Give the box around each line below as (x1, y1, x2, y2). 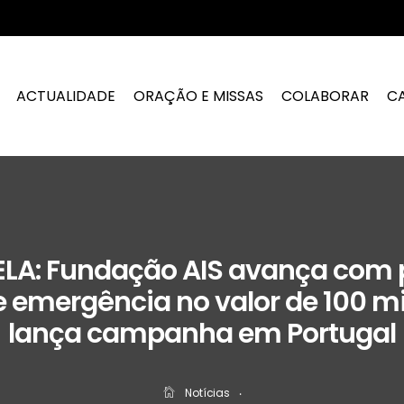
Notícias (185, 385, 230, 401)
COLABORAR (281, 85, 370, 106)
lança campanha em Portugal (8, 315, 396, 353)
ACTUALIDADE (16, 85, 116, 106)
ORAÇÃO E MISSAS (133, 85, 264, 106)
